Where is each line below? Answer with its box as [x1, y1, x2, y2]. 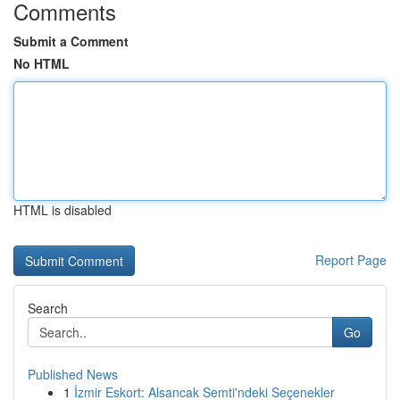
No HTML [13, 54, 70, 72]
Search [28, 299, 68, 317]
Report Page [315, 251, 387, 269]
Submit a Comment [13, 32, 129, 50]
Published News [28, 365, 118, 383]
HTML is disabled [13, 201, 112, 219]
